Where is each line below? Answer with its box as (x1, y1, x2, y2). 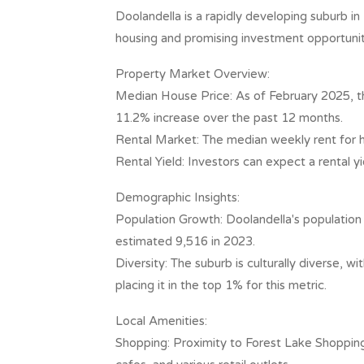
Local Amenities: (115, 314, 207, 328)
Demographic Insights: (115, 190, 240, 205)
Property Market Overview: (115, 67, 270, 81)
